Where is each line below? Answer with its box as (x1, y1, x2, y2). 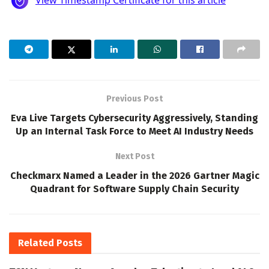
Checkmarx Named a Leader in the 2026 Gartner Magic (10, 169, 259, 181)
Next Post (115, 151, 154, 162)
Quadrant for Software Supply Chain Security (30, 183, 239, 195)
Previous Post (106, 93, 163, 104)
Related (18, 237, 54, 249)
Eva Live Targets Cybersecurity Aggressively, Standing (11, 112, 258, 124)
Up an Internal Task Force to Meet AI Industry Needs (16, 125, 253, 137)
